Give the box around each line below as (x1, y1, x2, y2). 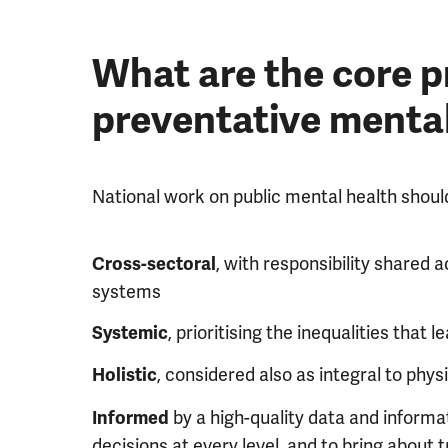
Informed (92, 406, 169, 429)
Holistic (92, 364, 157, 387)
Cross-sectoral (92, 252, 216, 275)
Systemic (92, 321, 168, 344)
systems (92, 279, 161, 303)
